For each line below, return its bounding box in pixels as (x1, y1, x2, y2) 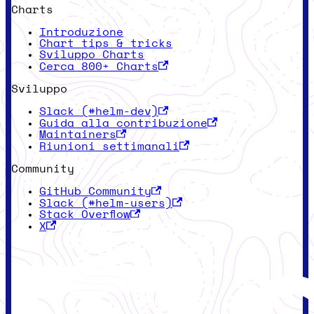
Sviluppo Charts (39, 49, 144, 61)
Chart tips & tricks (39, 38, 172, 50)
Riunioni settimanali (39, 140, 179, 152)
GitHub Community (39, 186, 151, 198)
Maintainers (39, 129, 116, 141)
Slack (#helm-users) (39, 197, 172, 209)
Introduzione (39, 27, 123, 39)
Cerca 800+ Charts (39, 60, 158, 72)
